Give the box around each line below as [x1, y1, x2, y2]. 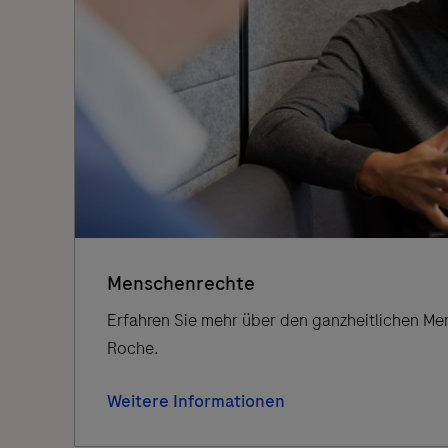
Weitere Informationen [107, 388, 285, 413]
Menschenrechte [107, 269, 255, 297]
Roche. [107, 335, 159, 360]
